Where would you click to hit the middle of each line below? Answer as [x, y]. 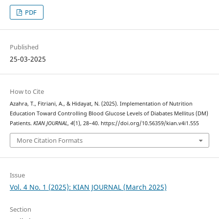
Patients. [21, 123]
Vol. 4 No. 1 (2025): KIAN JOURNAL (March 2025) [88, 187]
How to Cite [27, 91]
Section [20, 209]
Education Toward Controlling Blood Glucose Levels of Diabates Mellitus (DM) [109, 113]
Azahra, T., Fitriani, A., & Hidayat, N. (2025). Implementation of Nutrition [101, 103]
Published [24, 47]
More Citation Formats [49, 141]
